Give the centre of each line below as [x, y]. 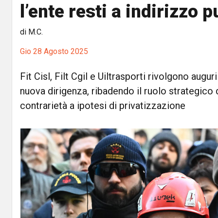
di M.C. [31, 32]
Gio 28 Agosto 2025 [54, 51]
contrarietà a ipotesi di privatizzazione [103, 106]
